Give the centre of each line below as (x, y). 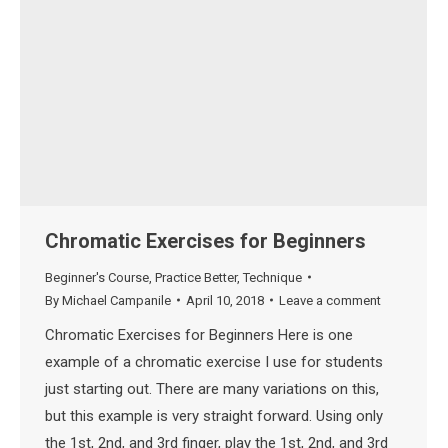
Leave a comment (330, 300)
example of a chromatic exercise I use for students (214, 361)
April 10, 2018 (225, 300)
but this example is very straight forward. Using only (214, 415)
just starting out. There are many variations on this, (212, 388)
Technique (272, 277)
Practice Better (196, 277)
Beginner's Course (97, 277)
